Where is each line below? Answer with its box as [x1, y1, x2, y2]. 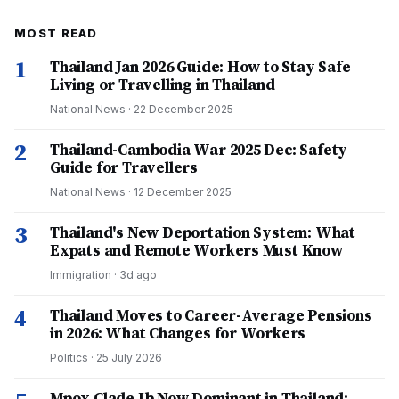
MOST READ [14, 26, 98, 40]
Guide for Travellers [50, 157, 198, 178]
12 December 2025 [134, 185, 232, 199]
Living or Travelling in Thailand [50, 74, 275, 95]
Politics [50, 351, 88, 364]
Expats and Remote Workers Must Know [50, 240, 343, 261]
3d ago [119, 268, 157, 281]
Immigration [50, 268, 111, 281]
